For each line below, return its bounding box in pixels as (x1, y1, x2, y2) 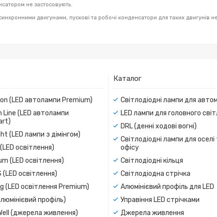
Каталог (113, 74, 141, 83)
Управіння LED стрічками (121, 195, 200, 204)
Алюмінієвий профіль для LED (121, 182, 214, 191)
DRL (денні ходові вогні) (121, 122, 197, 130)
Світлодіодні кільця (121, 156, 183, 165)
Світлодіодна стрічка (121, 169, 190, 178)
